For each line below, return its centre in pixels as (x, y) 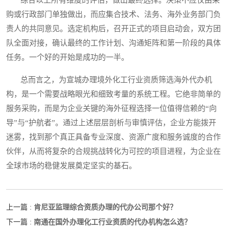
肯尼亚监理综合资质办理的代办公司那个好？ (105, 207)
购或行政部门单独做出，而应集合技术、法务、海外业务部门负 (113, 15)
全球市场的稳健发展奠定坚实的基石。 (71, 166)
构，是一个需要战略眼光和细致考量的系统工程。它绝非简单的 (113, 94)
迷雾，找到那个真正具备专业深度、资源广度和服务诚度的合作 (113, 137)
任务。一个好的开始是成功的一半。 (67, 58)
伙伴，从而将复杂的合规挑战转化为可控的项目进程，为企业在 (113, 152)
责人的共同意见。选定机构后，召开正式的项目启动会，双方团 (113, 29)
